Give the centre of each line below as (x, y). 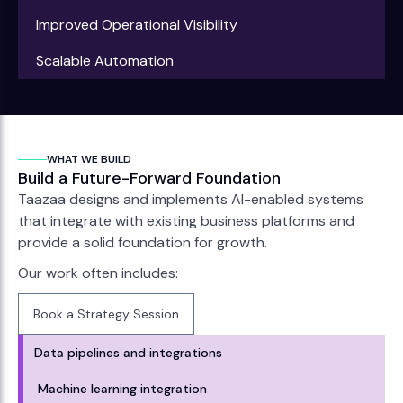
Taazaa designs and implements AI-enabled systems (191, 199)
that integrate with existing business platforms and (186, 221)
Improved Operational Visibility (137, 25)
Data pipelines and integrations (128, 353)
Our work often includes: (98, 273)
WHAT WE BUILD (89, 159)
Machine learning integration (122, 389)
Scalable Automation (105, 61)
